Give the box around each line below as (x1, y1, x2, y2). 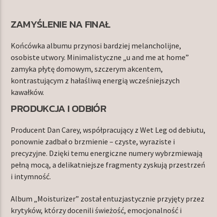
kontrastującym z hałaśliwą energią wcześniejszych (11, 76, 180, 86)
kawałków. (11, 87, 45, 97)
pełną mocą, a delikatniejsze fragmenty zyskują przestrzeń (11, 159, 206, 170)
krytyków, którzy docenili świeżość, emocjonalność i (11, 205, 182, 216)
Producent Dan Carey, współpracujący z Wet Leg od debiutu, (11, 124, 206, 135)
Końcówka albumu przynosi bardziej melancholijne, (11, 41, 182, 51)
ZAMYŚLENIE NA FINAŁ (11, 16, 110, 31)
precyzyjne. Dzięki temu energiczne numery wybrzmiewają (11, 148, 203, 158)
